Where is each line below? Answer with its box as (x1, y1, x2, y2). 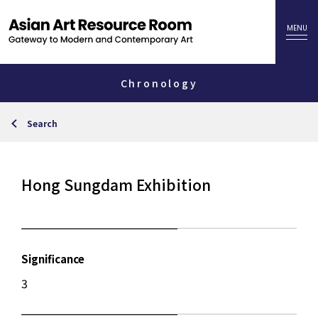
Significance (21, 251, 84, 266)
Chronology (120, 76, 198, 90)
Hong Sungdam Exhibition (21, 174, 211, 195)
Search (27, 117, 58, 129)
